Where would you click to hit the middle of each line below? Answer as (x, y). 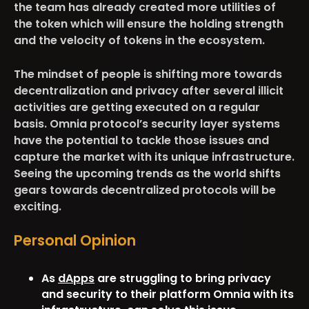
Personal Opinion (75, 240)
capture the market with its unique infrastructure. (154, 157)
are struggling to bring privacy (183, 278)
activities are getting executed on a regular (137, 107)
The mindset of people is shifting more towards (148, 74)
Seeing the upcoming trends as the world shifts (147, 173)
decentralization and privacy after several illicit (149, 90)
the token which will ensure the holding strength (149, 23)
